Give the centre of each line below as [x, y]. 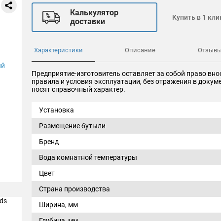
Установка [56, 110]
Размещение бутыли [72, 126]
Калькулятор [94, 13]
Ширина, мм [58, 205]
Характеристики [58, 50]
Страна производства [74, 189]
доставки [88, 21]
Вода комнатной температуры [88, 157]
